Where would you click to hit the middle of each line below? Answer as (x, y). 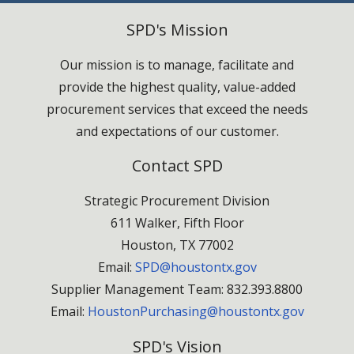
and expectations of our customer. (177, 132)
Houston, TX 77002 (177, 245)
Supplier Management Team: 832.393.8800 (177, 290)
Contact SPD (177, 166)
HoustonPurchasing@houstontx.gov (196, 312)
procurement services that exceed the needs (177, 109)
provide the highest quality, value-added (177, 87)
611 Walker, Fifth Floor (177, 223)
